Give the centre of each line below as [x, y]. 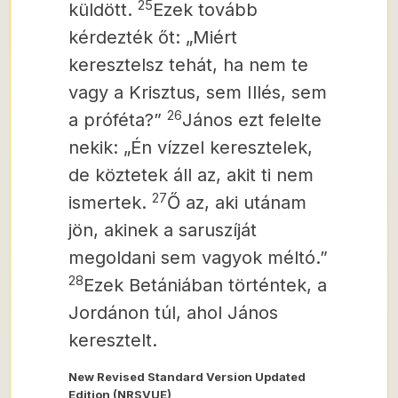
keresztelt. [113, 340]
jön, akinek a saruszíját [163, 230]
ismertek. [110, 203]
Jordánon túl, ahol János [173, 313]
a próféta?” [118, 120]
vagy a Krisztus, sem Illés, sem [198, 92]
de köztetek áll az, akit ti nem [191, 175]
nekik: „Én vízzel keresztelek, [191, 147]
